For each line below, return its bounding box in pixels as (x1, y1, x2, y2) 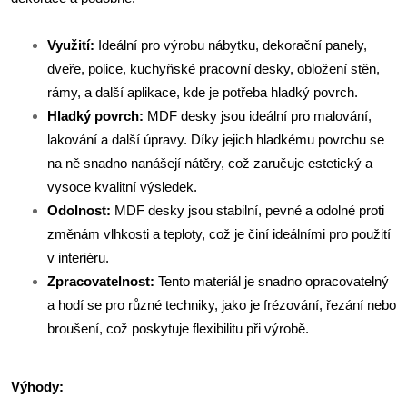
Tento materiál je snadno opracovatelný (154, 273, 389, 289)
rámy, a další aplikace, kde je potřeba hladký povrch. (47, 84, 358, 100)
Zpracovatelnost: (47, 273, 154, 289)
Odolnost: (47, 203, 111, 218)
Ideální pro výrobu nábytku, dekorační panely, (94, 37, 367, 53)
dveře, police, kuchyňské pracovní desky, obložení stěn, (47, 61, 380, 76)
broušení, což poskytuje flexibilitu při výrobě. (47, 321, 309, 336)
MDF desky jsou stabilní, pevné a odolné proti (111, 203, 384, 218)
